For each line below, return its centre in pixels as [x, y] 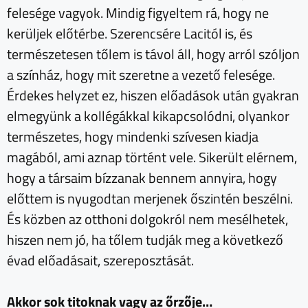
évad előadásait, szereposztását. [102, 260]
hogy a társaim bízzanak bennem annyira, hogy [142, 177]
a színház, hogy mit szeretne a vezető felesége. [141, 74]
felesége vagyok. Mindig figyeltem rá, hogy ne [138, 12]
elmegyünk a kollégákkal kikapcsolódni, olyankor [148, 115]
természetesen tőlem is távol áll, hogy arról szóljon [153, 54]
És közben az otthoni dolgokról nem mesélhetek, [147, 219]
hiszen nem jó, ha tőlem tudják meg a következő [145, 239]
